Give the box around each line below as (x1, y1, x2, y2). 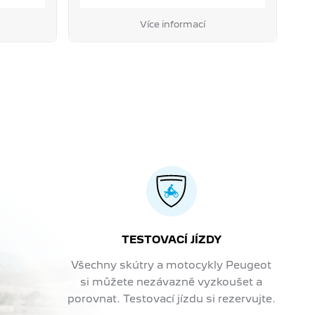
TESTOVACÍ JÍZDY (121, 233, 221, 245)
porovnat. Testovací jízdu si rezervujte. (67, 292, 276, 304)
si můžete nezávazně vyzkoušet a (80, 275, 263, 288)
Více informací (140, 18, 206, 30)
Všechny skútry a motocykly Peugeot (71, 258, 272, 271)
